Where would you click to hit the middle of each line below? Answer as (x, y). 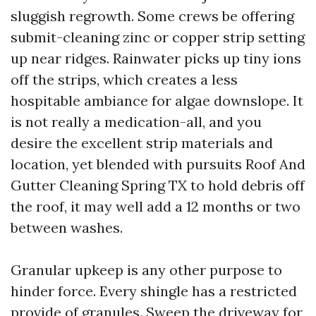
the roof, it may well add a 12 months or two (156, 206)
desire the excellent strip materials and (142, 143)
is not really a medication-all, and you (136, 122)
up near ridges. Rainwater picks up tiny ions (156, 58)
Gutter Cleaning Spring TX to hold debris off (158, 185)
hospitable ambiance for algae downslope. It (157, 101)
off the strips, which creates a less (124, 79)
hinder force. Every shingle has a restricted (154, 291)
